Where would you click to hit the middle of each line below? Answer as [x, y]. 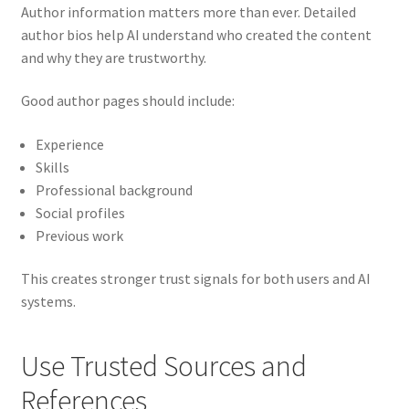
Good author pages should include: [127, 101]
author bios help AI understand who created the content [196, 34]
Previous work [79, 235]
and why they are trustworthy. [113, 57]
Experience [69, 144]
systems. [48, 302]
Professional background [114, 189]
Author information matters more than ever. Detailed [188, 11]
